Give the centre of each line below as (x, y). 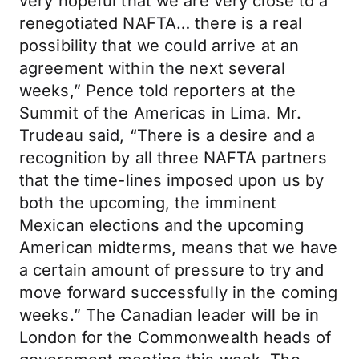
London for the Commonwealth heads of (175, 337)
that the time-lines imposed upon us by (172, 180)
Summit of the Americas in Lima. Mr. (160, 113)
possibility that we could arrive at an (159, 46)
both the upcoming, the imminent (148, 203)
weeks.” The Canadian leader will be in (169, 315)
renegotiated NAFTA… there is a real (161, 23)
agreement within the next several (152, 68)
